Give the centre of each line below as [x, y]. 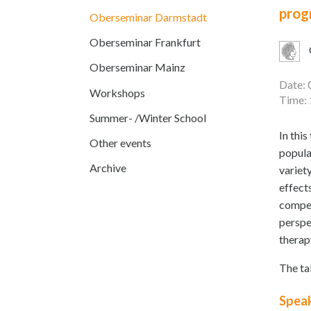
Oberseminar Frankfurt [145, 42]
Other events [120, 142]
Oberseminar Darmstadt [148, 17]
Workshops [117, 92]
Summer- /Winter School [148, 117]
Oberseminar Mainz [137, 67]
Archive [108, 168]
